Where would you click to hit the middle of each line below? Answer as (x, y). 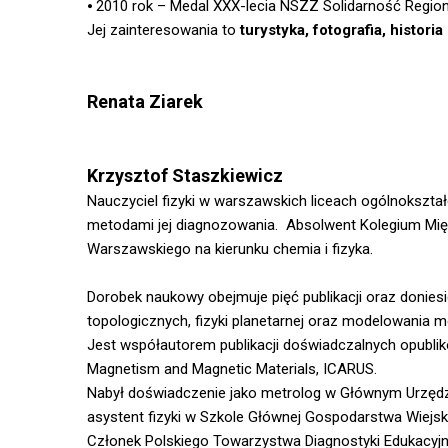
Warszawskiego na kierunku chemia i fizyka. (232, 249)
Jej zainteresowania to (163, 30)
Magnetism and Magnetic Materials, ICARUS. (232, 369)
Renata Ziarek (145, 102)
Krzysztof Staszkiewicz (185, 176)
